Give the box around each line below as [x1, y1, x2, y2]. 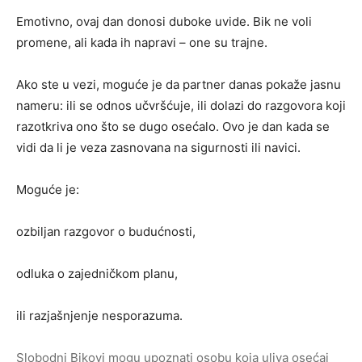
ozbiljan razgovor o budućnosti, [16, 224, 196, 240]
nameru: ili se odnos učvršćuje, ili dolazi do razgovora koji [16, 98, 346, 114]
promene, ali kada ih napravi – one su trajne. [16, 35, 267, 51]
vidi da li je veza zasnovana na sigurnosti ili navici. [16, 140, 301, 156]
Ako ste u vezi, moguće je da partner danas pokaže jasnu [16, 77, 341, 93]
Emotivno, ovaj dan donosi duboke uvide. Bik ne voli [16, 14, 312, 30]
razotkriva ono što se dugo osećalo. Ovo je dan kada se [16, 119, 330, 135]
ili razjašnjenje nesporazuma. [16, 308, 183, 324]
